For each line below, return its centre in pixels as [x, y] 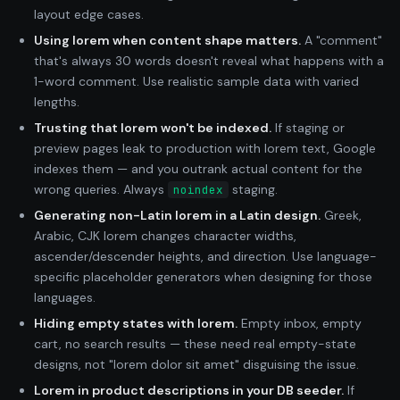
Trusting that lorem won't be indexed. [153, 127]
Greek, [341, 215]
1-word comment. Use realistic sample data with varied [196, 81]
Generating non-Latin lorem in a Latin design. [177, 215]
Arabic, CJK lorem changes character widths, [165, 235]
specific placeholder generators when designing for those [203, 276]
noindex [198, 189]
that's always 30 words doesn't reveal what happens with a [209, 60]
